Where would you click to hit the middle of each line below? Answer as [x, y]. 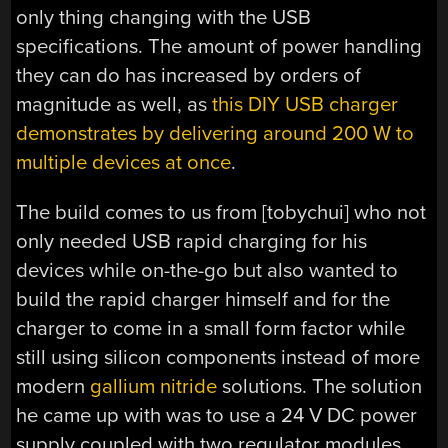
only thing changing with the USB [164, 18]
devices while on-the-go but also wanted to [207, 270]
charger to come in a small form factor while [211, 328]
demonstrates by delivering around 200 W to [215, 134]
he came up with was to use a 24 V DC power [217, 415]
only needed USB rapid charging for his [192, 241]
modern [53, 386]
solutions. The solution [320, 386]
